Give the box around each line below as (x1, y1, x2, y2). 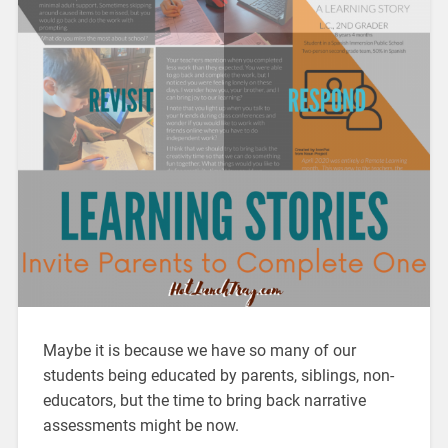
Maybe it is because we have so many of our (42, 340, 356, 360)
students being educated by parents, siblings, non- (42, 365, 394, 385)
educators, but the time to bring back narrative (42, 390, 366, 410)
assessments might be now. (42, 415, 239, 435)
